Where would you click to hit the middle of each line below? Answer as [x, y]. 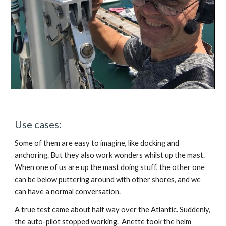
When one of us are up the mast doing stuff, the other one [110, 167]
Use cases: [38, 124]
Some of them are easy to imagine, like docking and [97, 143]
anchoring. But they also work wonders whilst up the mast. [110, 155]
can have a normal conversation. [68, 192]
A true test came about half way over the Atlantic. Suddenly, [113, 210]
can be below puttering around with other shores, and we [108, 180]
